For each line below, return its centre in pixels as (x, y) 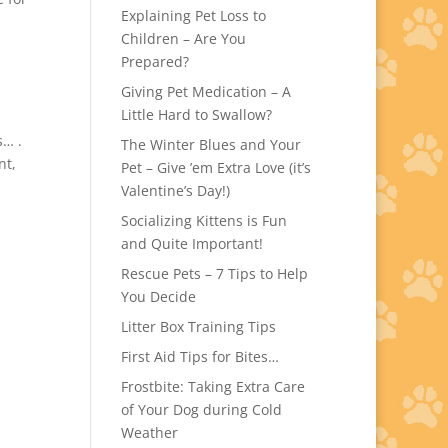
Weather (149, 432)
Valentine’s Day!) (175, 190)
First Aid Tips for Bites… (199, 356)
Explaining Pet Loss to (193, 15)
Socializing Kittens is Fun (203, 220)
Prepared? (154, 61)
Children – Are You (183, 38)
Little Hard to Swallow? (196, 114)
